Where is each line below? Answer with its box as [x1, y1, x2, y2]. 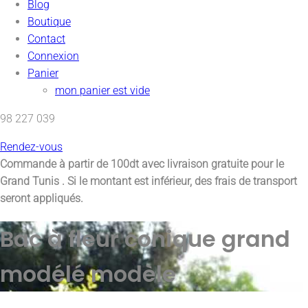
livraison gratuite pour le [167, 157, 284, 170]
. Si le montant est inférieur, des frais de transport [59, 174, 297, 188]
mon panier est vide [55, 83, 150, 97]
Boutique [27, 14, 71, 28]
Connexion [27, 49, 79, 63]
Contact [27, 32, 65, 45]
